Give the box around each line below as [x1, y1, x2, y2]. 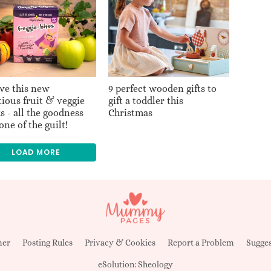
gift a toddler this [108, 94, 183, 106]
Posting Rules [22, 237, 73, 247]
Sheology [138, 259, 173, 269]
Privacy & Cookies [85, 237, 155, 247]
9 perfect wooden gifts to [108, 82, 217, 94]
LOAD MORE [11, 146, 60, 157]
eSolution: [98, 259, 138, 269]
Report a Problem [168, 237, 234, 247]
